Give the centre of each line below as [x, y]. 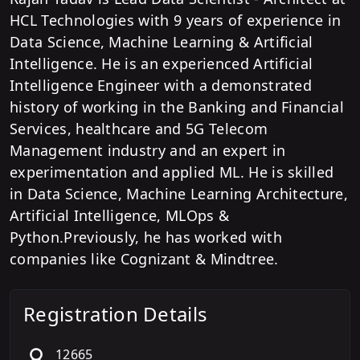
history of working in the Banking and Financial [177, 107]
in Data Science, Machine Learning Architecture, [179, 194]
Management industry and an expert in [148, 150]
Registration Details [116, 314]
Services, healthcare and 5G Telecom [139, 129]
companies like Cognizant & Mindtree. [144, 259]
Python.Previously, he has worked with [146, 237]
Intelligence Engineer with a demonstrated [161, 85]
